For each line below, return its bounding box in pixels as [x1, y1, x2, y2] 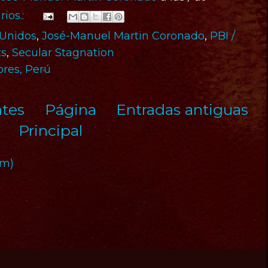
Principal [19, 121, 83, 139]
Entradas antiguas [116, 100, 248, 118]
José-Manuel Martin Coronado [42, 29, 205, 42]
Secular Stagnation [12, 46, 114, 59]
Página [44, 100, 96, 118]
